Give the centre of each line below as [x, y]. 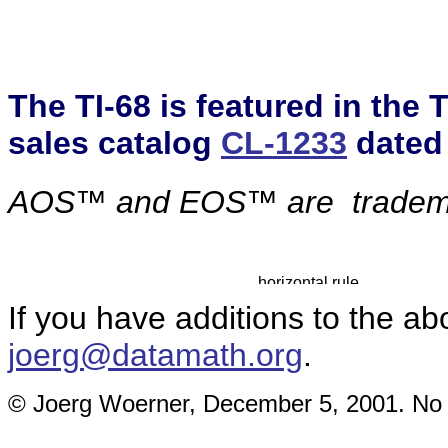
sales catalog [114, 143]
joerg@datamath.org [155, 354]
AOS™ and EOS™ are [180, 201]
